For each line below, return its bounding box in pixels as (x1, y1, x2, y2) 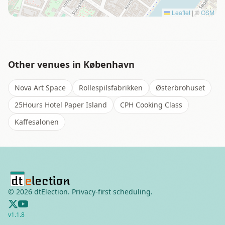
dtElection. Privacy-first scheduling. (32, 187, 153, 196)
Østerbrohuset (156, 83, 205, 92)
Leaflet (170, 8, 190, 17)
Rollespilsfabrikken (79, 83, 143, 92)
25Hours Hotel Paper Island (15, 100, 107, 109)
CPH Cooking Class (120, 100, 182, 109)
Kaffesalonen (15, 117, 59, 127)
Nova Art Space (15, 83, 66, 92)
